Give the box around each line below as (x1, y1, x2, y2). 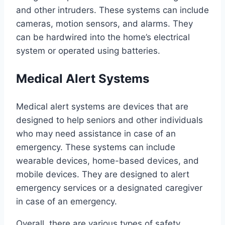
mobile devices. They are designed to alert (16, 169, 189, 180)
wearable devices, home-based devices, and (16, 156, 199, 166)
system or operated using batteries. (16, 46, 160, 56)
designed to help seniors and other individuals (16, 115, 203, 126)
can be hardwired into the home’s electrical (16, 32, 190, 43)
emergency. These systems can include (16, 142, 175, 153)
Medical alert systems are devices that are (16, 101, 188, 112)
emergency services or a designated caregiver (16, 183, 202, 193)
